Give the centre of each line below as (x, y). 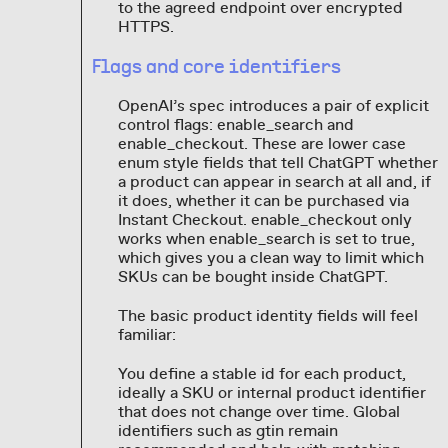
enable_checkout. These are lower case (261, 144)
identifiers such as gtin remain (227, 431)
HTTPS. (145, 27)
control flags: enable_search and (235, 125)
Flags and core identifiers (217, 67)
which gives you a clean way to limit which (270, 258)
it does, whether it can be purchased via (263, 201)
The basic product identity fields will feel (267, 316)
